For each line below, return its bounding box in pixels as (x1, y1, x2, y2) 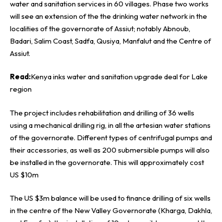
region (10, 84, 32, 94)
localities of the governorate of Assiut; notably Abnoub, (10, 23, 190, 33)
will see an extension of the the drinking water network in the (10, 11, 207, 21)
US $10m (10, 169, 39, 179)
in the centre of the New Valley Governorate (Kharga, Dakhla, (10, 206, 212, 216)
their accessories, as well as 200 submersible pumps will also (10, 145, 210, 155)
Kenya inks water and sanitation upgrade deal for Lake (31, 72, 208, 82)
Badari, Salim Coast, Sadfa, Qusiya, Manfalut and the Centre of (10, 36, 211, 46)
